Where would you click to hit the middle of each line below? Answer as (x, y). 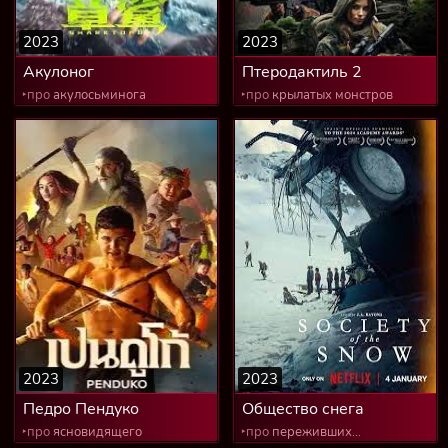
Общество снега (303, 408)
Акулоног (58, 71)
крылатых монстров (331, 94)
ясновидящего (96, 431)
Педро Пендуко (81, 408)
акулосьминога (98, 94)
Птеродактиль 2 (302, 71)
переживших (310, 431)
